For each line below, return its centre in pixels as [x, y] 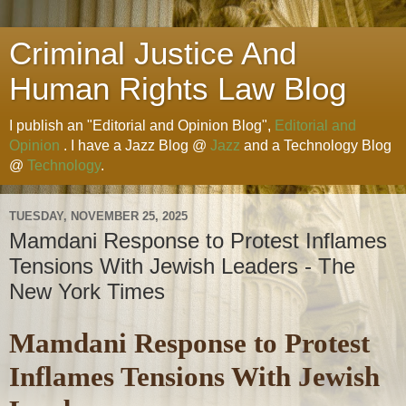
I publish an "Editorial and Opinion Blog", [142, 126]
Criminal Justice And [153, 53]
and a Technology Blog [316, 145]
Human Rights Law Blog [178, 89]
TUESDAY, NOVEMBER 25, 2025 [98, 216]
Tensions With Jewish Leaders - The [182, 266]
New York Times [87, 291]
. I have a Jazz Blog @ [135, 145]
